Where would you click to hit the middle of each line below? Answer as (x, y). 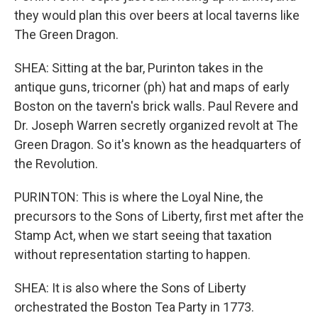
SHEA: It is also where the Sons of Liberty (130, 288)
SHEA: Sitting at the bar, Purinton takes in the (139, 68)
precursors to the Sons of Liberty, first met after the (159, 216)
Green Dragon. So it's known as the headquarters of (158, 144)
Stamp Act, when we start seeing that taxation (143, 235)
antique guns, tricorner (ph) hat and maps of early (152, 87)
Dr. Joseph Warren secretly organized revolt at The (156, 125)
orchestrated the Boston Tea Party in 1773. (134, 307)
